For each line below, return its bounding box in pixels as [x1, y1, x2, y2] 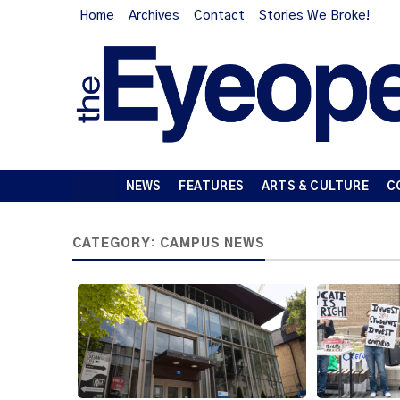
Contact [193, 10, 245, 22]
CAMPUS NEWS [159, 237, 265, 250]
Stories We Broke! [258, 10, 370, 22]
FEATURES [179, 180, 245, 193]
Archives [128, 10, 179, 22]
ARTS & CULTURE [262, 180, 369, 193]
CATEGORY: [71, 237, 160, 250]
